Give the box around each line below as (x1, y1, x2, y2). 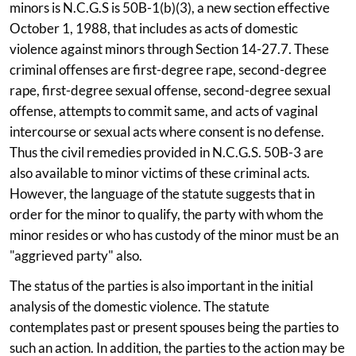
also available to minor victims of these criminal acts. (10, 164, 310, 181)
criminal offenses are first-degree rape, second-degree (10, 60, 327, 78)
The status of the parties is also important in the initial (10, 277, 313, 294)
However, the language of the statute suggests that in (10, 184, 315, 202)
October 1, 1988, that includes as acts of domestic (10, 19, 298, 37)
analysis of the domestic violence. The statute (10, 297, 269, 315)
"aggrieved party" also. (10, 246, 142, 264)
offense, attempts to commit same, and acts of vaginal (10, 102, 318, 119)
